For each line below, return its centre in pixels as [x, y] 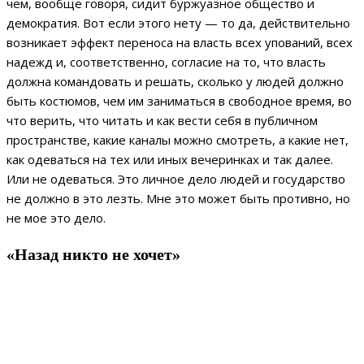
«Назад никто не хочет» [93, 254]
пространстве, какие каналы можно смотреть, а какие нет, [178, 140]
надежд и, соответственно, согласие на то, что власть [166, 62]
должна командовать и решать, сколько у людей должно [175, 82]
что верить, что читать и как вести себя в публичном [162, 121]
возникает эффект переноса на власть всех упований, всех [180, 43]
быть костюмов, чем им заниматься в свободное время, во [179, 101]
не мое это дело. [58, 218]
